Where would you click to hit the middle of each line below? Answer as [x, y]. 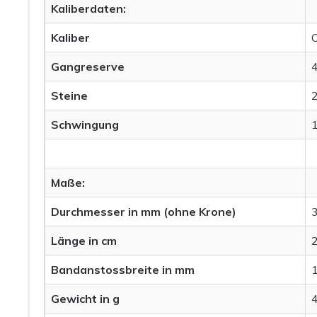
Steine [69, 95]
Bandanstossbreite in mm [123, 269]
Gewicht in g [85, 298]
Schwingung [85, 124]
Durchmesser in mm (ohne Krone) [144, 211]
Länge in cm [84, 240]
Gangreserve [88, 66]
